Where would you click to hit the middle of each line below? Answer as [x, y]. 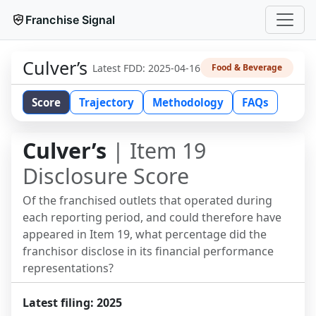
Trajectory [107, 102]
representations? [68, 268]
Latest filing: [60, 303]
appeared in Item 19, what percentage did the [145, 234]
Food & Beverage [247, 67]
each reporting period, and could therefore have [152, 217]
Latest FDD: [120, 68]
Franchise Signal [71, 20]
